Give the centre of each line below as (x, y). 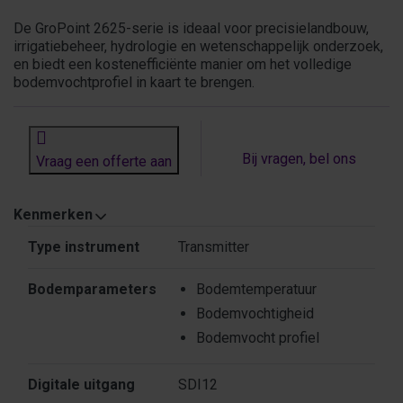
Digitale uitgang (81, 385)
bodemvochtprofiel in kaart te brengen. (134, 83)
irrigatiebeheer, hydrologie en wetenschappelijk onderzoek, (198, 47)
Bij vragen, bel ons (299, 159)
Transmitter (214, 247)
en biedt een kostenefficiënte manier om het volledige (183, 65)
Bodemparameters (92, 290)
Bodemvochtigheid (255, 314)
